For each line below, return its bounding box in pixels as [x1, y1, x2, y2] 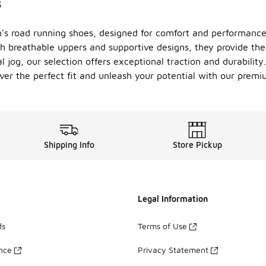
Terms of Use [138, 221, 187, 232]
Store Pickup [172, 140, 222, 150]
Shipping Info [43, 140, 94, 150]
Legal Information [138, 194, 208, 204]
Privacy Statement [138, 245, 208, 255]
